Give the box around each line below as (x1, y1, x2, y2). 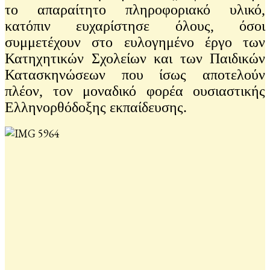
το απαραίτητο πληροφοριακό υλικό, (5, 1, 265, 17)
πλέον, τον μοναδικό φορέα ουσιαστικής (5, 83, 265, 99)
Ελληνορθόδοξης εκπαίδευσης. (5, 99, 187, 115)
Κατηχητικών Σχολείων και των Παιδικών (5, 50, 265, 66)
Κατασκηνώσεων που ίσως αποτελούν (5, 66, 265, 83)
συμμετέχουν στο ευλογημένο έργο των (5, 34, 265, 50)
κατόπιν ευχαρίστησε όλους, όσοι (5, 17, 265, 34)
